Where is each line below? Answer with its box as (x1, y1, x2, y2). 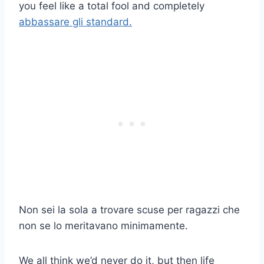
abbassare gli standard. (19, 16, 132, 28)
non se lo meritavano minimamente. (19, 220, 188, 232)
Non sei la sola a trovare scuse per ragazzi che (19, 204, 240, 216)
